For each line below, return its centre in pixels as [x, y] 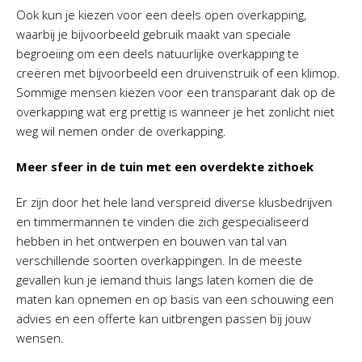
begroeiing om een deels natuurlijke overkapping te [158, 54]
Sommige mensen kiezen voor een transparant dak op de [176, 93]
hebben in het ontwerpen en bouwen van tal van [152, 241]
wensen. [40, 338]
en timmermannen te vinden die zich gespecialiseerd [162, 222]
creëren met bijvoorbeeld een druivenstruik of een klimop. [178, 73]
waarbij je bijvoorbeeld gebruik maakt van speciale [154, 34]
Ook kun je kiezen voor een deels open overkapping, [161, 15]
